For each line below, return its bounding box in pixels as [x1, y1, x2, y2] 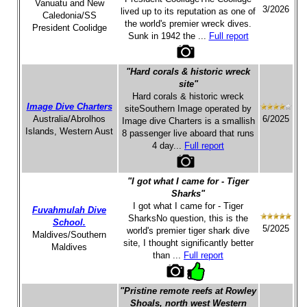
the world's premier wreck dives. [125, 19, 251, 29]
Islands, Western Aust [25, 126, 113, 136]
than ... [153, 250, 184, 260]
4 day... [152, 140, 184, 151]
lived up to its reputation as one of [121, 6, 256, 16]
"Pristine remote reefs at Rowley [120, 286, 256, 296]
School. [53, 217, 86, 228]
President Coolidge [32, 23, 107, 33]
